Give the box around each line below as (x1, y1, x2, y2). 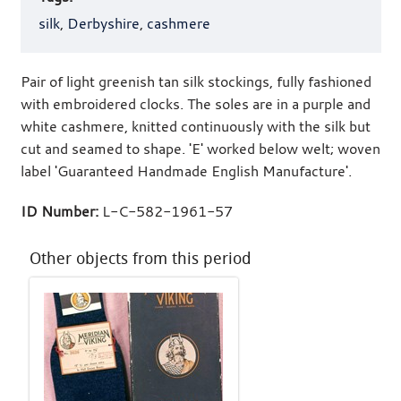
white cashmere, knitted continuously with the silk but (20, 116, 371, 137)
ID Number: (20, 201, 102, 222)
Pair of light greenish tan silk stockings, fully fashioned (20, 72, 371, 92)
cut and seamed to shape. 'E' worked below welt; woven (20, 139, 380, 159)
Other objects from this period (29, 249, 252, 269)
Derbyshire (66, 13, 140, 34)
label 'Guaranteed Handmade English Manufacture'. (20, 161, 352, 182)
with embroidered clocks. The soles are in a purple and (20, 94, 371, 115)
